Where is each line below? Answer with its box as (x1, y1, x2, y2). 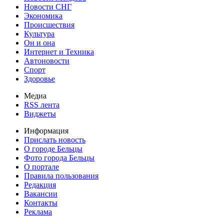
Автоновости (24, 56, 69, 65)
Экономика (24, 11, 62, 20)
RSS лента (24, 100, 59, 109)
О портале (24, 162, 59, 171)
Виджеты (24, 109, 56, 118)
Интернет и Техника (24, 47, 94, 56)
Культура (24, 29, 54, 38)
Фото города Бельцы (24, 153, 94, 162)
